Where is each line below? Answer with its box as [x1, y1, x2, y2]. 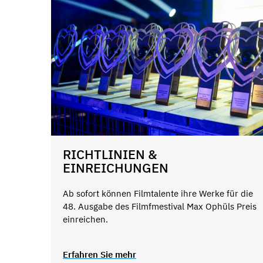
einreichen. [63, 214, 110, 225]
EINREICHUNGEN [63, 159, 168, 176]
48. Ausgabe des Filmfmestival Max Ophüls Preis [63, 201, 257, 213]
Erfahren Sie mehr [63, 248, 136, 260]
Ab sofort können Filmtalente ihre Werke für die [63, 188, 253, 200]
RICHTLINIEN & [63, 145, 157, 163]
